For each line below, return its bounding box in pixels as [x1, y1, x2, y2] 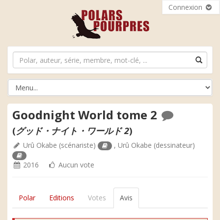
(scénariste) [57, 140, 98, 150]
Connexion [168, 2, 204, 12]
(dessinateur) [152, 140, 195, 150]
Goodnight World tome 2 [12, 107, 160, 123]
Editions [49, 193, 74, 202]
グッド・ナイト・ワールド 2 [16, 125, 129, 137]
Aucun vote [56, 160, 94, 169]
